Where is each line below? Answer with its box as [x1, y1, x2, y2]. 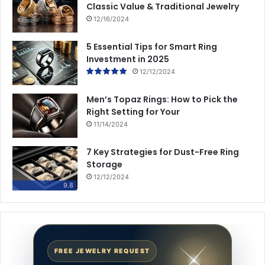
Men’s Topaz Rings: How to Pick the [86, 93, 238, 106]
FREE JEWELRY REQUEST [54, 247, 150, 256]
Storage [86, 159, 122, 171]
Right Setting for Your [86, 106, 180, 118]
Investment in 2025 [86, 53, 169, 66]
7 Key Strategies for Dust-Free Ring [86, 146, 239, 159]
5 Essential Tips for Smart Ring [86, 41, 217, 53]
